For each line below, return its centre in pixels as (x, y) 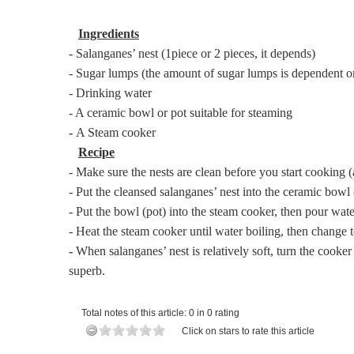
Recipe (96, 152)
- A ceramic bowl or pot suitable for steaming (180, 112)
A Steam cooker (115, 132)
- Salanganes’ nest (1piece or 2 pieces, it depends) (192, 53)
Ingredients (108, 33)
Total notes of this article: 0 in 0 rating (160, 313)
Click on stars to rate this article (248, 331)
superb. (87, 270)
